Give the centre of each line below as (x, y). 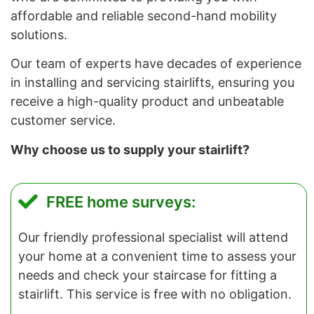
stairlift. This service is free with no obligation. (155, 294)
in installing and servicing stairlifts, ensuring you (152, 83)
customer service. (63, 121)
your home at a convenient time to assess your (157, 256)
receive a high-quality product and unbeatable (147, 102)
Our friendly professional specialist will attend (153, 237)
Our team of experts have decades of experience (156, 64)
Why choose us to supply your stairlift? (130, 149)
